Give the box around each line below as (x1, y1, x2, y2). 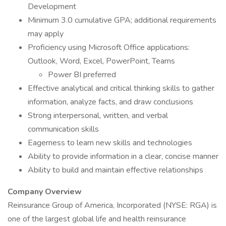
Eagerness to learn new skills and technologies (28, 137, 192, 148)
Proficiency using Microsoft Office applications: (28, 42, 190, 53)
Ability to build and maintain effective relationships (28, 164, 203, 176)
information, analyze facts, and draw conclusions (28, 96, 193, 107)
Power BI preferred (48, 69, 116, 80)
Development (28, 1, 76, 12)
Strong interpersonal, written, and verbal (28, 110, 168, 121)
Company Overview (8, 186, 82, 197)
